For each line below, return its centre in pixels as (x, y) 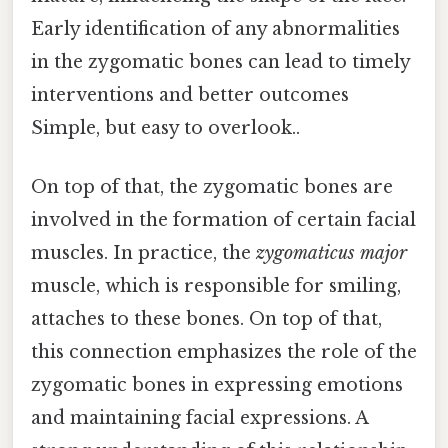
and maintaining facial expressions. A (199, 418)
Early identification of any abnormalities (215, 28)
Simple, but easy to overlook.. (165, 127)
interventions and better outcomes (190, 94)
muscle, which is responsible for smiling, (216, 286)
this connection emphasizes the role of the (224, 352)
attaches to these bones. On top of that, (206, 319)
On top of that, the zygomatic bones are (212, 187)
